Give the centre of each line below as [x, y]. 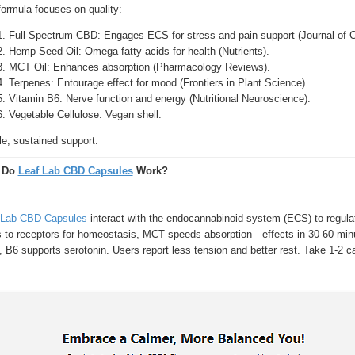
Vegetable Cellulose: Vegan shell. [85, 115]
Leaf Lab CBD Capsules [75, 170]
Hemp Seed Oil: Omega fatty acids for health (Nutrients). [139, 51]
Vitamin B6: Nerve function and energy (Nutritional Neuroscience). [159, 99]
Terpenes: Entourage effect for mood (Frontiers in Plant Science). [158, 83]
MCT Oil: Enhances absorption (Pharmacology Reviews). [139, 67]
